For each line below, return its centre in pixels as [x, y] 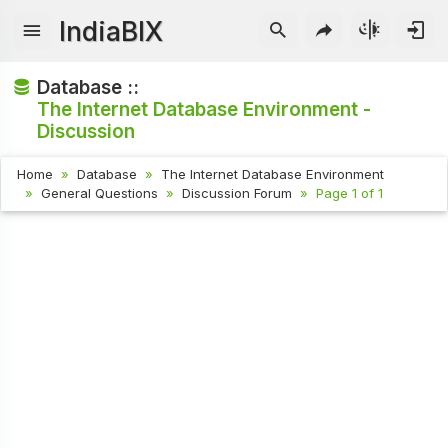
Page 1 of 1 [350, 193]
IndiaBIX [111, 31]
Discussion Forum [237, 193]
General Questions [100, 193]
